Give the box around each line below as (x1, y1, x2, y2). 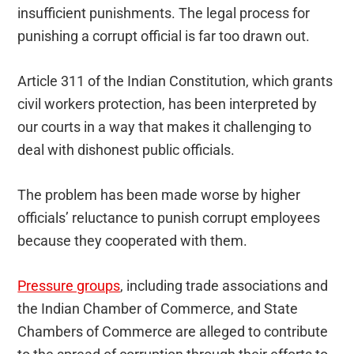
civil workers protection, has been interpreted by (17, 96, 318, 113)
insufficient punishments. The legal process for (17, 5, 311, 22)
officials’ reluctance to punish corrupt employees (17, 209, 321, 227)
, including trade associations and (120, 277, 329, 295)
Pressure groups (17, 277, 121, 295)
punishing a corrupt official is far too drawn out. (17, 28, 311, 45)
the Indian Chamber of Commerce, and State (17, 300, 299, 318)
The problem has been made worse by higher (17, 186, 301, 204)
